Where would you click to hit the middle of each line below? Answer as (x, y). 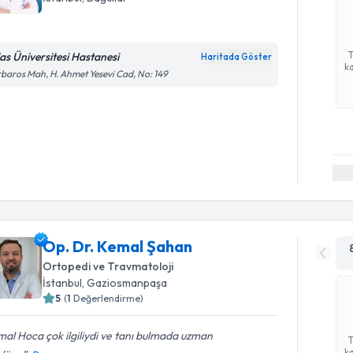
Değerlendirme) (109, 298)
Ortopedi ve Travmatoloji (108, 266)
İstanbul (63, 282)
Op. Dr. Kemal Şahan (118, 246)
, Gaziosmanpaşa (125, 282)
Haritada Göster (237, 57)
